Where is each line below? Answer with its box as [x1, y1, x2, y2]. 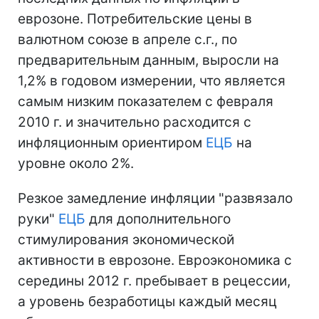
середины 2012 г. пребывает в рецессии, [18, 273, 291, 289]
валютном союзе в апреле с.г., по [18, 31, 237, 48]
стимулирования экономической [18, 231, 234, 248]
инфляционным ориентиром [18, 135, 206, 151]
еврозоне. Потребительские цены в [18, 11, 252, 27]
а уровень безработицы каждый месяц [18, 293, 277, 310]
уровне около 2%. [18, 155, 134, 172]
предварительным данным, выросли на [18, 52, 279, 68]
